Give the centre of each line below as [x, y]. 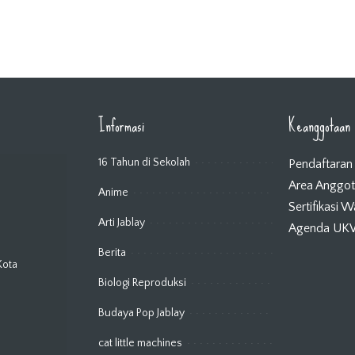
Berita [112, 253]
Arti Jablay [122, 223]
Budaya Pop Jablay [141, 313]
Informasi [121, 126]
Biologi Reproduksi [142, 283]
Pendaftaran [321, 164]
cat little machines [140, 343]
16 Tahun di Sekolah [144, 162]
